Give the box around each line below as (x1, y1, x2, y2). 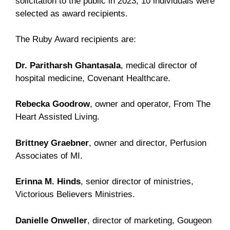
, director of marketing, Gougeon (87, 215, 212, 225)
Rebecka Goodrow (15, 99, 90, 109)
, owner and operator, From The (90, 99, 210, 109)
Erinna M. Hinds (15, 177, 81, 186)
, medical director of (121, 60, 197, 70)
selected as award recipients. (15, 8, 130, 18)
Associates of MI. (15, 150, 83, 161)
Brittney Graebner (15, 138, 89, 148)
